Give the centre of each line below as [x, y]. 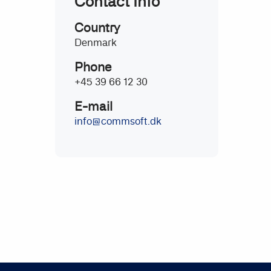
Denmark [95, 42]
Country [97, 27]
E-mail [93, 106]
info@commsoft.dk [118, 121]
